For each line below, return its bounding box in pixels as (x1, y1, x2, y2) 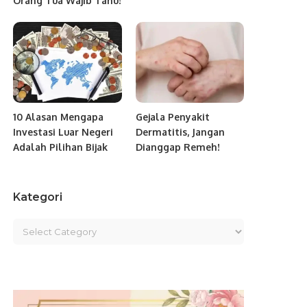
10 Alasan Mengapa (13, 111, 104, 123)
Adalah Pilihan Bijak (13, 141, 108, 153)
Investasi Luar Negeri (13, 126, 114, 138)
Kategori (13, 191, 63, 204)
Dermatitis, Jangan (135, 126, 225, 138)
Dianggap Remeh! (135, 141, 220, 153)
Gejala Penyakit (135, 111, 210, 123)
